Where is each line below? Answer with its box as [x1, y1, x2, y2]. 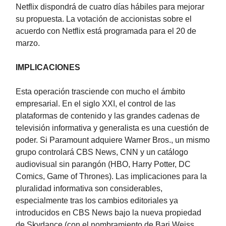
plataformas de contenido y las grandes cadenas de [16, 111, 200, 121]
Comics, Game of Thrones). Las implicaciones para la [16, 172, 207, 181]
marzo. [16, 39, 40, 48]
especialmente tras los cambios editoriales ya [16, 196, 178, 205]
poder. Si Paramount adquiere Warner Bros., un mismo [16, 136, 210, 145]
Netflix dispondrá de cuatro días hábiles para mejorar [16, 3, 204, 12]
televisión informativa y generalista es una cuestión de [16, 124, 209, 133]
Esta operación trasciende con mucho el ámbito [16, 87, 185, 96]
